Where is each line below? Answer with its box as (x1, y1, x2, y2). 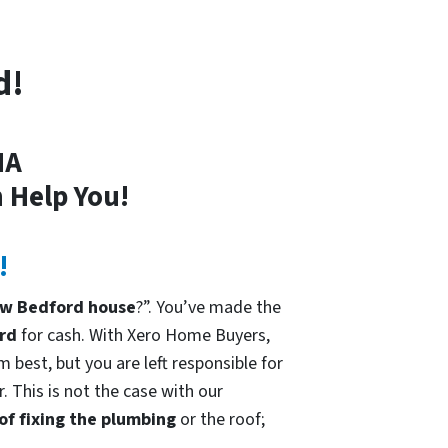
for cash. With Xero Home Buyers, (17, 323, 270, 349)
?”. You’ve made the (136, 295, 281, 321)
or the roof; (180, 407, 265, 433)
